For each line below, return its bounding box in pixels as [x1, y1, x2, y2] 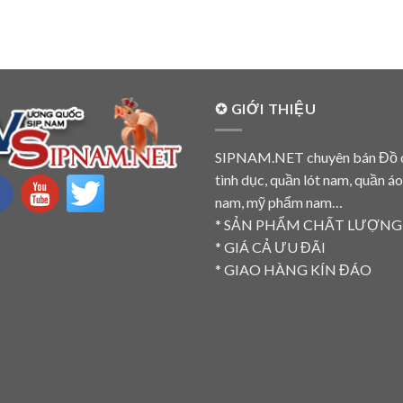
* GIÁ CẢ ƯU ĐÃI [215, 238, 326, 256]
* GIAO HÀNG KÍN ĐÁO [215, 261, 372, 279]
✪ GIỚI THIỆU [215, 99, 317, 117]
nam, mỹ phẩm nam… [215, 193, 343, 211]
